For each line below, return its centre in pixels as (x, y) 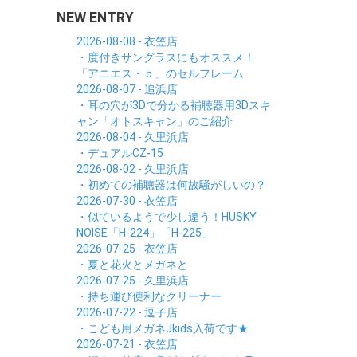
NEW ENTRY (95, 18)
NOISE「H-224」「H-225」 (145, 233)
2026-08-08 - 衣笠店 (127, 41)
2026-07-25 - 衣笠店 (127, 249)
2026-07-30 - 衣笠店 (127, 201)
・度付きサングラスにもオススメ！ (166, 57)
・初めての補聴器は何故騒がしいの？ (171, 185)
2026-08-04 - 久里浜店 (133, 137)
